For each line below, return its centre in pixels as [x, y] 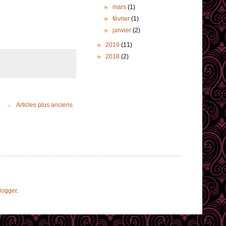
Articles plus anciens [44, 105]
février [122, 19]
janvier [123, 31]
